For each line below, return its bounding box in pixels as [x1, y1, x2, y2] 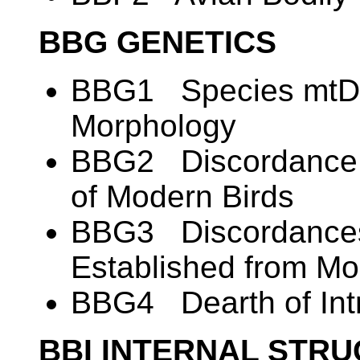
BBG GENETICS [39, 25, 276, 60]
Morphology [71, 108, 236, 144]
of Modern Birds [71, 179, 294, 215]
